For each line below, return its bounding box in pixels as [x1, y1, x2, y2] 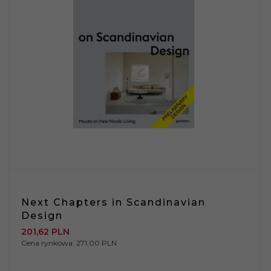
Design [21, 209, 63, 221]
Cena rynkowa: [21, 238, 76, 247]
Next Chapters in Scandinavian [21, 196, 206, 208]
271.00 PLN [76, 238, 117, 247]
